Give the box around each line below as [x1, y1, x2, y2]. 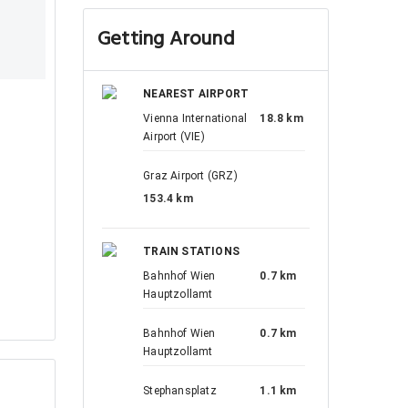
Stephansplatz [143, 384, 217, 397]
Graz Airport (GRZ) [143, 169, 238, 182]
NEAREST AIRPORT [143, 87, 250, 100]
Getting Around [97, 24, 235, 56]
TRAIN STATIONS [143, 245, 240, 258]
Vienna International [143, 112, 248, 125]
